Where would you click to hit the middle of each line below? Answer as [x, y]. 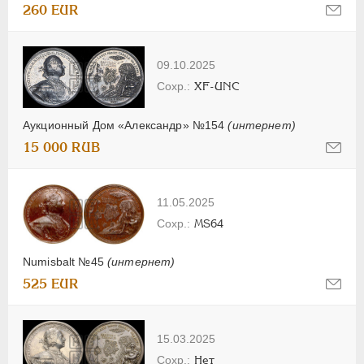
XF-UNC [217, 87]
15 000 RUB [62, 147]
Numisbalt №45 [65, 262]
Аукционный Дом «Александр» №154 [126, 125]
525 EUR [51, 284]
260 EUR [51, 11]
